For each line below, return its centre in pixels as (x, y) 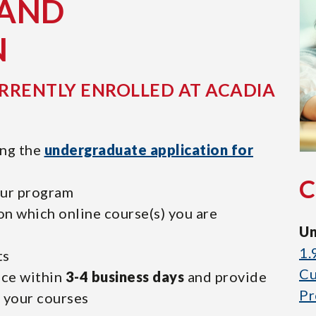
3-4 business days (126, 276)
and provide (227, 276)
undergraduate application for (148, 150)
